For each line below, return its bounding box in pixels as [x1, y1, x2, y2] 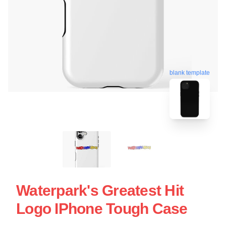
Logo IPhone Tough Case [16, 200, 188, 217]
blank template [169, 69, 210, 77]
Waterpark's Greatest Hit [16, 182, 184, 199]
